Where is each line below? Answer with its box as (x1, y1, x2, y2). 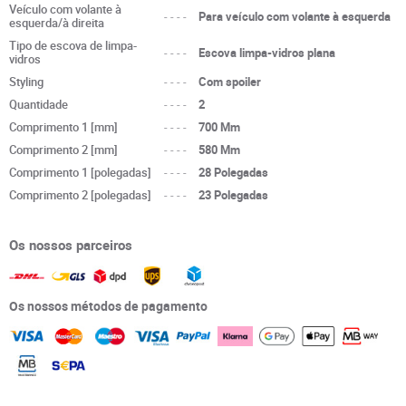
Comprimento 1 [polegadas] (9, 164, 151, 180)
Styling (9, 73, 43, 90)
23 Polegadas (198, 187, 269, 203)
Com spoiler (198, 73, 262, 90)
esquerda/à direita (9, 14, 104, 31)
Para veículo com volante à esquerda (198, 7, 391, 24)
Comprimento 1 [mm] (9, 119, 118, 135)
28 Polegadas (198, 164, 269, 180)
